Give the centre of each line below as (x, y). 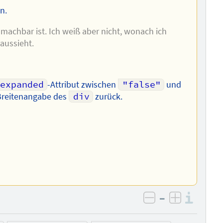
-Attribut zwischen (82, 84)
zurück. (108, 96)
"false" (142, 84)
